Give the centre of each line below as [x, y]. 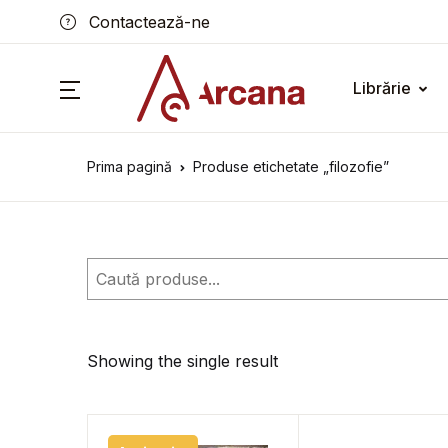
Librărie [382, 88]
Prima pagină [129, 166]
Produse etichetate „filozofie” [291, 166]
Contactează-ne [147, 21]
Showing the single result [182, 361]
